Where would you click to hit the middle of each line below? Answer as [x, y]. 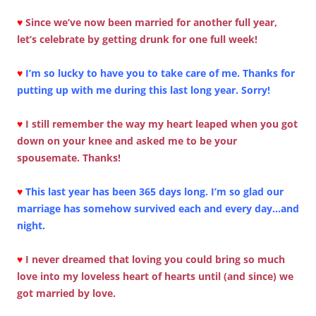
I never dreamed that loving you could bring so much [155, 259]
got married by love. [66, 293]
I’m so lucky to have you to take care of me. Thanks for [160, 73]
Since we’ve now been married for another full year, [151, 22]
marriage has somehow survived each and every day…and [158, 208]
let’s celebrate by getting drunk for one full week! [137, 39]
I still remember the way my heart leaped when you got [162, 123]
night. [31, 225]
